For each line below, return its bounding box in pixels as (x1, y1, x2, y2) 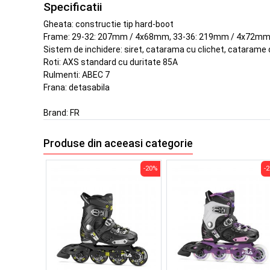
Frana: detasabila (43, 83, 110, 93)
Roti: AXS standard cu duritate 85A (43, 57, 178, 67)
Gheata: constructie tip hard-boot (43, 19, 174, 30)
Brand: (43, 108, 70, 118)
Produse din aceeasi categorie (43, 137, 193, 149)
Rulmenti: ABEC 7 (43, 70, 110, 80)
